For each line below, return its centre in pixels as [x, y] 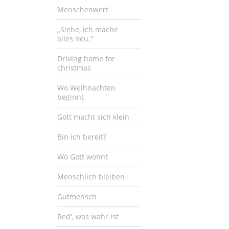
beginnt [71, 97]
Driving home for [86, 58]
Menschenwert [83, 9]
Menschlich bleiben [91, 176]
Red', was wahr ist [88, 216]
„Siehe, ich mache [88, 29]
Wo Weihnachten [86, 87]
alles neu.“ [75, 38]
